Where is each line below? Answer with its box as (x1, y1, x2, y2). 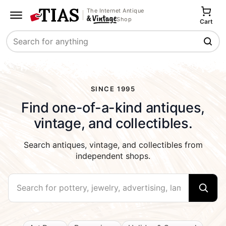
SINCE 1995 (90, 84, 136, 93)
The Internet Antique (86, 7, 144, 14)
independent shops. (76, 150, 150, 161)
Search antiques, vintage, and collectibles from (23, 139, 203, 150)
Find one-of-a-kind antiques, (21, 99, 205, 116)
